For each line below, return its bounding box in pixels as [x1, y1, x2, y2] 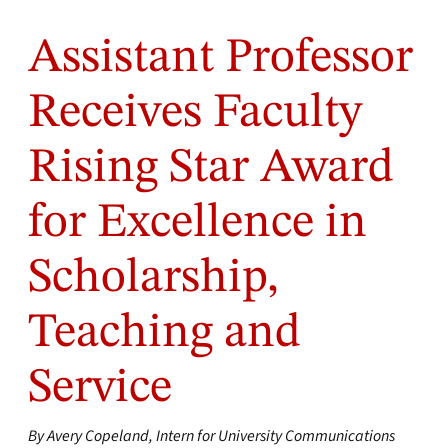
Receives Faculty [28, 89, 362, 137]
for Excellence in [28, 199, 367, 247]
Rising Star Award [28, 144, 394, 192]
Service [28, 364, 172, 412]
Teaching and [28, 309, 301, 357]
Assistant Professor [28, 34, 413, 82]
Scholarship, [28, 254, 279, 302]
